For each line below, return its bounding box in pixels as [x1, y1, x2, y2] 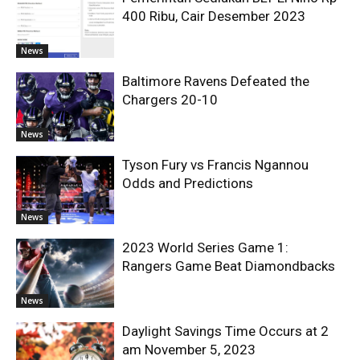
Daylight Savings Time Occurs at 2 [122, 323, 329, 340]
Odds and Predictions [122, 174, 254, 191]
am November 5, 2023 [122, 342, 256, 358]
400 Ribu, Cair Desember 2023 [122, 8, 306, 25]
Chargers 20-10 [122, 92, 219, 108]
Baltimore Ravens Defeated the [122, 73, 310, 90]
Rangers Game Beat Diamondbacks [122, 258, 336, 275]
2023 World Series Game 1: [122, 239, 289, 256]
